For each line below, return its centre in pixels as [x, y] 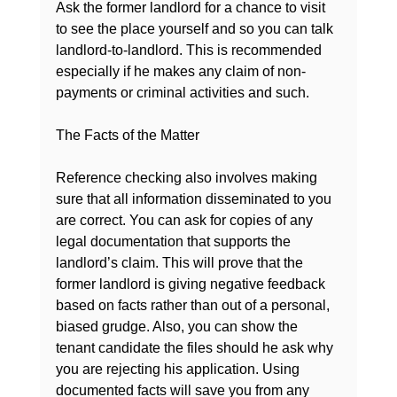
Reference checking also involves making [188, 178]
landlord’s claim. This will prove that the [181, 263]
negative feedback [269, 284]
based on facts [101, 306]
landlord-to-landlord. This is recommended [190, 51]
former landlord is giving [132, 284]
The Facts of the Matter [127, 136]
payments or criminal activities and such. [182, 93]
